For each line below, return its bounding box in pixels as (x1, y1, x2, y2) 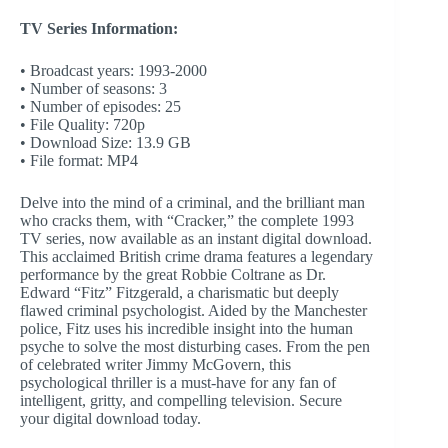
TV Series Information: (20, 19, 178, 37)
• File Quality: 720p (20, 115, 145, 133)
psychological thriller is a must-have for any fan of (20, 373, 336, 391)
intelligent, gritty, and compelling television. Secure (20, 391, 342, 409)
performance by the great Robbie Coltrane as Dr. (20, 265, 326, 283)
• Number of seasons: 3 (20, 79, 167, 97)
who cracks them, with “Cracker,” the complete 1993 (20, 211, 354, 229)
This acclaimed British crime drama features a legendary (20, 247, 373, 265)
